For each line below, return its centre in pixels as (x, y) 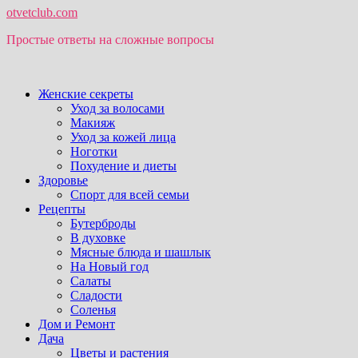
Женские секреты (86, 94)
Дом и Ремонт (77, 324)
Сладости (96, 295)
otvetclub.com (42, 12)
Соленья (93, 310)
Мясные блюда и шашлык (141, 252)
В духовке (98, 238)
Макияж (93, 123)
